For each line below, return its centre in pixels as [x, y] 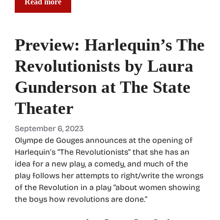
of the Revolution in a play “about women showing [107, 187]
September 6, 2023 [49, 128]
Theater [44, 108]
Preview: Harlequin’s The [110, 45]
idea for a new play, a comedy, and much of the [101, 164]
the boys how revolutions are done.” [81, 199]
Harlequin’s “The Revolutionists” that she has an [102, 152]
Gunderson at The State [103, 87]
